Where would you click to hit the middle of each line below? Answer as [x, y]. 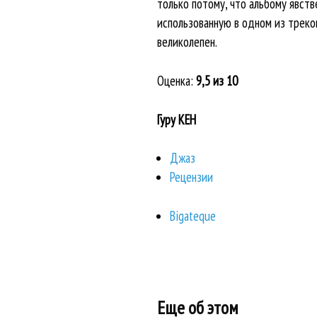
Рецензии [191, 177]
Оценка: [176, 81]
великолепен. [187, 42]
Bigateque [192, 215]
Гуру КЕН [176, 119]
